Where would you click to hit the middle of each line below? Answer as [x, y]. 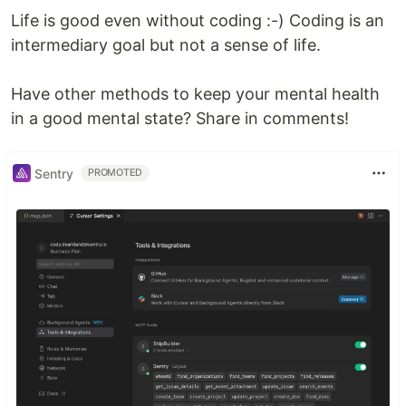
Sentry [54, 173]
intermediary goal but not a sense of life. [166, 45]
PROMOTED [116, 173]
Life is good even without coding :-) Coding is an [198, 21]
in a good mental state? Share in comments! [180, 119]
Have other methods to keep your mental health [195, 94]
